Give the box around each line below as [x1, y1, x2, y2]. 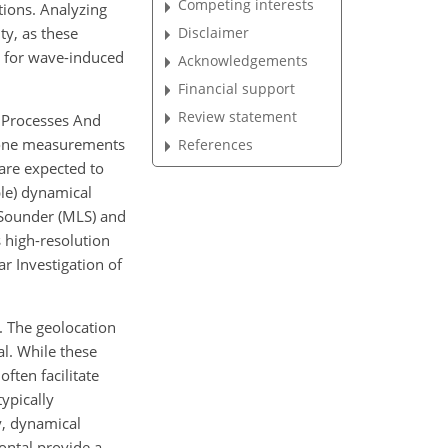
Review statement [178, 106, 298, 126]
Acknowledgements [178, 50, 309, 70]
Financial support [178, 78, 296, 98]
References [178, 134, 254, 154]
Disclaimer [178, 23, 250, 43]
